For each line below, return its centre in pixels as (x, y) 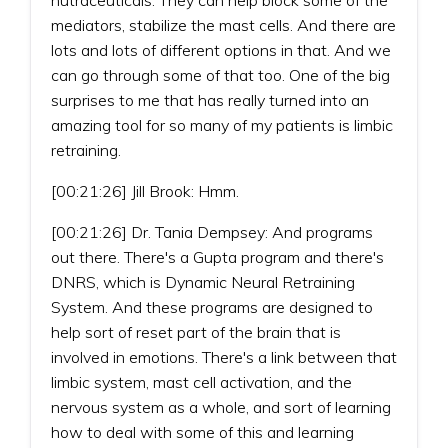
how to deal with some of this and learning (202, 431)
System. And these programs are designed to (212, 306)
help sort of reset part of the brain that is (196, 331)
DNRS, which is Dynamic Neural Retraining (203, 281)
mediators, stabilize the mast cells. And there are (223, 24)
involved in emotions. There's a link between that (224, 356)
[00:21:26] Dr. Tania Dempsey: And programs (212, 231)
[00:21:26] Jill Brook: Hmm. (145, 190)
